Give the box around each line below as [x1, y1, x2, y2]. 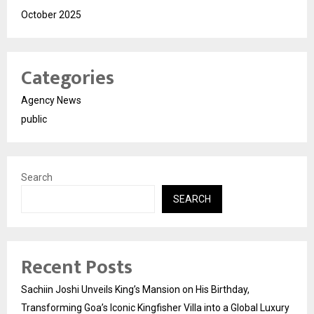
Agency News [21, 94, 81, 106]
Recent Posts [21, 250, 132, 284]
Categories [21, 61, 114, 95]
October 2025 [21, 8, 81, 20]
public [21, 113, 47, 125]
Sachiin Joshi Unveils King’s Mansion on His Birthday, [21, 283, 250, 295]
